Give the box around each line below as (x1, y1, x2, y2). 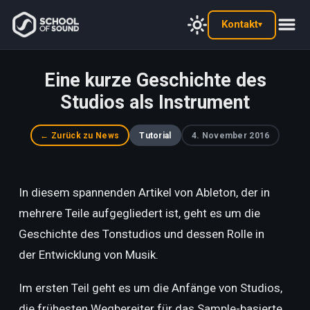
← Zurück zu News (40, 130, 120, 140)
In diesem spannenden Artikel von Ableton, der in (18, 185, 270, 199)
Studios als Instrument (60, 91, 250, 113)
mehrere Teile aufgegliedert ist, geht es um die (18, 206, 260, 220)
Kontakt (221, 18, 259, 30)
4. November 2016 (191, 130, 270, 140)
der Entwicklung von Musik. (18, 248, 158, 262)
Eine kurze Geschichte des (44, 69, 266, 91)
